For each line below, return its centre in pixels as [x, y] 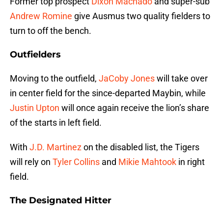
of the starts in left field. [56, 123]
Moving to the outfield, [54, 79]
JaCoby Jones [127, 79]
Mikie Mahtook [147, 162]
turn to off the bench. [51, 31]
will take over [181, 79]
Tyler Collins [76, 162]
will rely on [31, 162]
